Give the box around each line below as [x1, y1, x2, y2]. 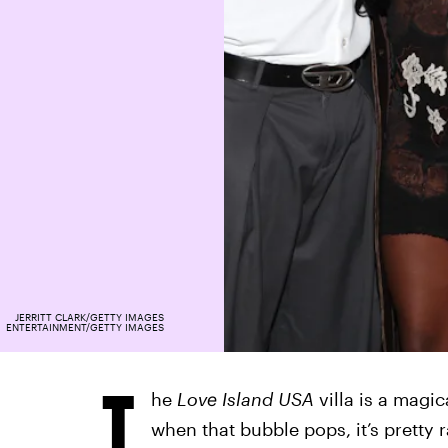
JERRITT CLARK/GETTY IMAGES [14, 311, 164, 323]
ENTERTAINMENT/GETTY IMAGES [5, 321, 164, 333]
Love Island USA [176, 388, 314, 410]
